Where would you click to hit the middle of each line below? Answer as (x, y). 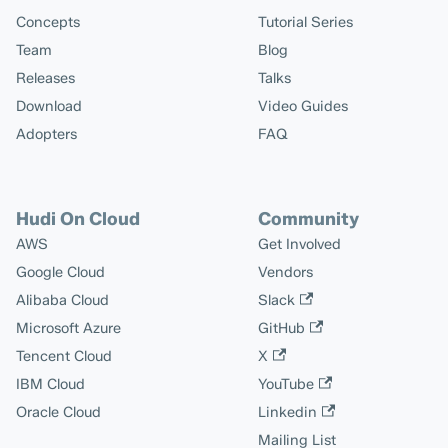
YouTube (286, 384)
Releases (45, 78)
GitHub (281, 328)
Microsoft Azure (68, 328)
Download (49, 106)
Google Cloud (60, 272)
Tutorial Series (305, 22)
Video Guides (303, 106)
